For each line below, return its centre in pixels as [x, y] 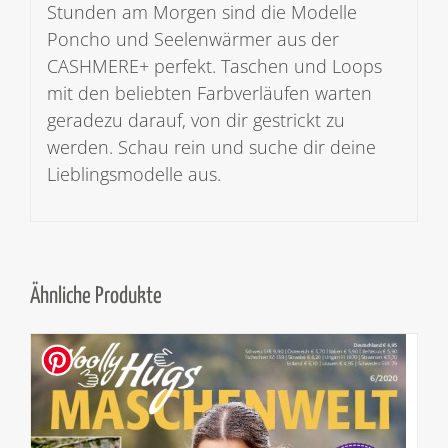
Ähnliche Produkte [96, 297]
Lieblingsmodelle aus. [133, 173]
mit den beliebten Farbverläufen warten [209, 92]
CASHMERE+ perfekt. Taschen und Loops [214, 65]
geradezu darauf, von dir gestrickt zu [195, 119]
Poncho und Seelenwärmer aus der [192, 38]
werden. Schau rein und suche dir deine [211, 146]
